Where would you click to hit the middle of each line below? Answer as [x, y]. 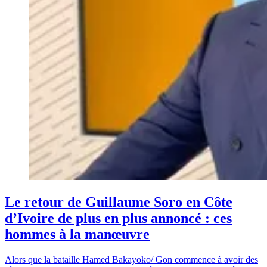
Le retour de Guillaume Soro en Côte [119, 202]
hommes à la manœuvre [77, 235]
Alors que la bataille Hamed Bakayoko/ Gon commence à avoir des [131, 260]
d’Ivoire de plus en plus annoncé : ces [118, 218]
